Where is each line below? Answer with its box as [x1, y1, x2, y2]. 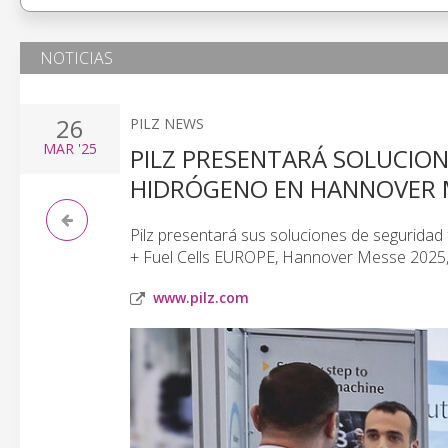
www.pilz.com [153, 288, 249, 307]
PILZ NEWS [130, 114, 204, 133]
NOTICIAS [40, 47, 113, 69]
